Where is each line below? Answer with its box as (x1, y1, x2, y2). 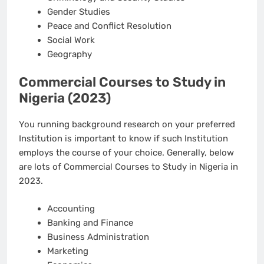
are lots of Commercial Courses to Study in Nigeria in (19, 161, 238, 173)
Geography (47, 48, 92, 60)
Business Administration (47, 231, 149, 242)
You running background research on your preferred (19, 119, 235, 130)
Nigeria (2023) (19, 90, 111, 107)
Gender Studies (47, 6, 110, 17)
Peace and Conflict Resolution (47, 20, 171, 31)
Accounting (47, 203, 95, 214)
